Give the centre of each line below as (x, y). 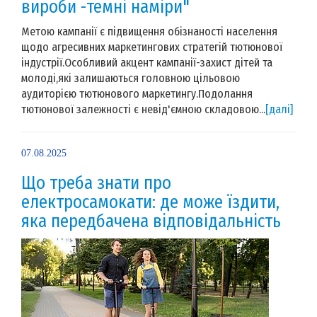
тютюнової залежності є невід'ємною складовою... (143, 109)
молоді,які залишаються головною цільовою (131, 78)
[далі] (279, 109)
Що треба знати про (96, 183)
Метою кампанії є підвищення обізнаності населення (149, 31)
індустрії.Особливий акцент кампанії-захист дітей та (147, 62)
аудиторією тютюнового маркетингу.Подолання (137, 93)
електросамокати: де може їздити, (150, 202)
